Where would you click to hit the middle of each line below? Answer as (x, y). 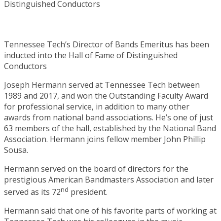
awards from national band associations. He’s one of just (109, 117)
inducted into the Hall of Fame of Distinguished (91, 55)
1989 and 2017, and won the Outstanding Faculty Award (106, 95)
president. (88, 192)
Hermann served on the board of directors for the (96, 168)
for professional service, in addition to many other (97, 106)
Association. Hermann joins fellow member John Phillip (105, 139)
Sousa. (16, 150)
